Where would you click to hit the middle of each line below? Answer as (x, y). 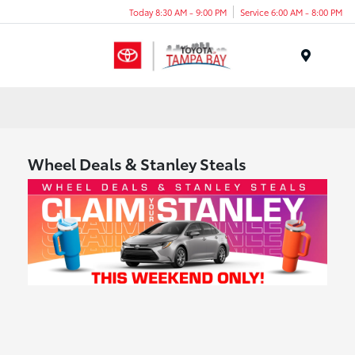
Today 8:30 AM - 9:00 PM (178, 11)
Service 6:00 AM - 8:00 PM (291, 11)
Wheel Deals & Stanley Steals (137, 163)
